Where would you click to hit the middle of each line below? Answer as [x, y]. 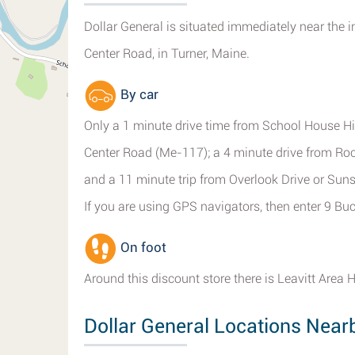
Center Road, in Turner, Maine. [167, 53]
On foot [142, 248]
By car [138, 95]
